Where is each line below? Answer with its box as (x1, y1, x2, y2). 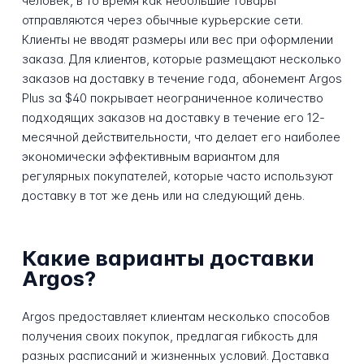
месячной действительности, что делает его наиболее (21, 128, 340, 145)
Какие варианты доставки (21, 245, 314, 271)
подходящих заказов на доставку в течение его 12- (21, 109, 325, 125)
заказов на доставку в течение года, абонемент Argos (21, 70, 342, 86)
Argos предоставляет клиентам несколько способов (21, 308, 330, 324)
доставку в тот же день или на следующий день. (21, 187, 305, 203)
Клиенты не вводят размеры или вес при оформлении (21, 31, 333, 47)
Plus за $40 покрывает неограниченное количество (21, 89, 323, 106)
